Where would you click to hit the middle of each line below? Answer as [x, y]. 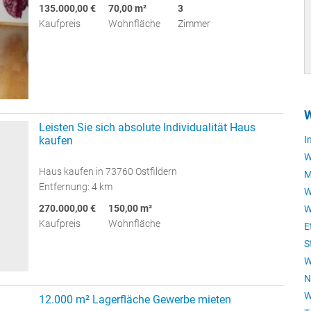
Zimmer [194, 24]
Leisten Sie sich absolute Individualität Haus [147, 127]
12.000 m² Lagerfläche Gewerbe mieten [135, 299]
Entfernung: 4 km [76, 186]
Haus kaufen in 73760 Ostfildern [108, 171]
